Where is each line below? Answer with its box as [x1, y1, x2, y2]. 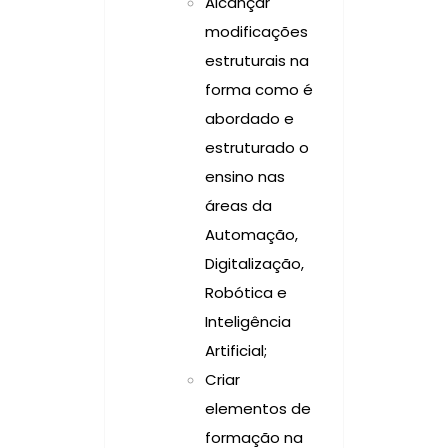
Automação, [205, 223, 298, 245]
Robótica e [205, 281, 287, 303]
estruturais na [205, 49, 309, 71]
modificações [205, 20, 308, 42]
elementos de [205, 397, 311, 419]
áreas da [205, 194, 272, 216]
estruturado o [205, 136, 309, 158]
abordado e [205, 107, 294, 129]
